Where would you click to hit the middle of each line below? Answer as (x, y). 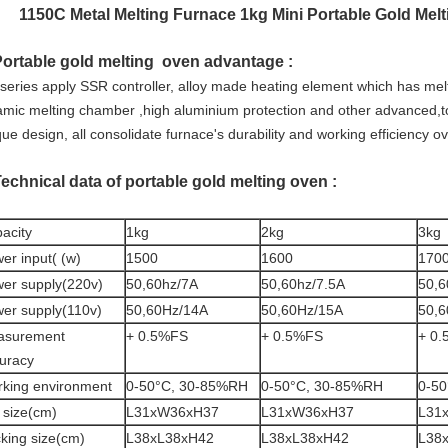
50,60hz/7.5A (303, 284)
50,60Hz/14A (167, 310)
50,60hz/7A (162, 284)
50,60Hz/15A (302, 310)
